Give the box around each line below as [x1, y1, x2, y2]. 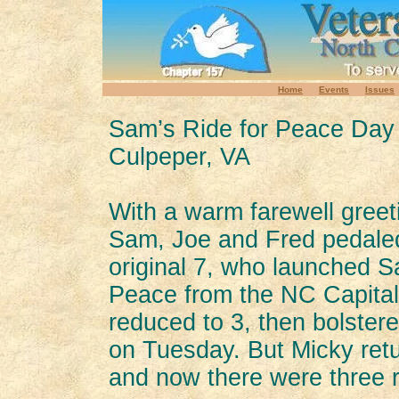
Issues [365, 85, 395, 94]
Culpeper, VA [109, 143, 250, 170]
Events [319, 85, 349, 94]
